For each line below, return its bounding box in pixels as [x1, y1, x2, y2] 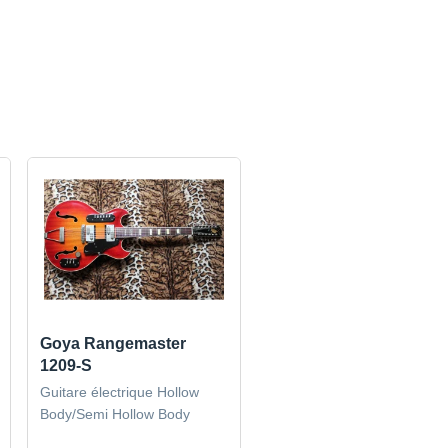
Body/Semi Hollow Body [40, 405, 191, 422]
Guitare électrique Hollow [40, 383, 200, 400]
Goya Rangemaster [40, 334, 187, 352]
